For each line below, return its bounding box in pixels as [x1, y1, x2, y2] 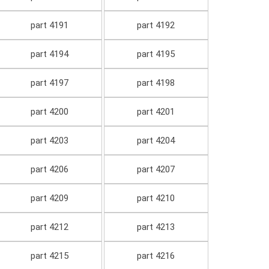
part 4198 [137, 77, 175, 89]
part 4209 [30, 193, 68, 204]
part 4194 [30, 49, 68, 60]
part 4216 [137, 250, 175, 262]
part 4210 [137, 193, 175, 204]
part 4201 [137, 106, 175, 118]
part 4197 [30, 77, 68, 89]
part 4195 [137, 49, 175, 60]
